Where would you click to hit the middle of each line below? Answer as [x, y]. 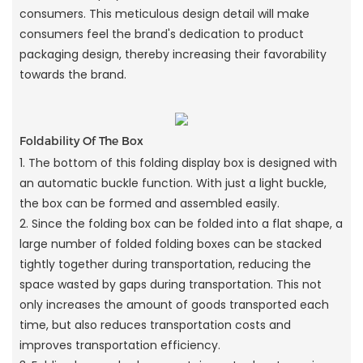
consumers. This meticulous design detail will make [164, 13]
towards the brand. [73, 74]
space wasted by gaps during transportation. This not [170, 285]
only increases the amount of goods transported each [174, 305]
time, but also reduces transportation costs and [155, 325]
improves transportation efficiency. [120, 346]
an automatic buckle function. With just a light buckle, [173, 184]
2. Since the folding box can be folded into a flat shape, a [181, 224]
